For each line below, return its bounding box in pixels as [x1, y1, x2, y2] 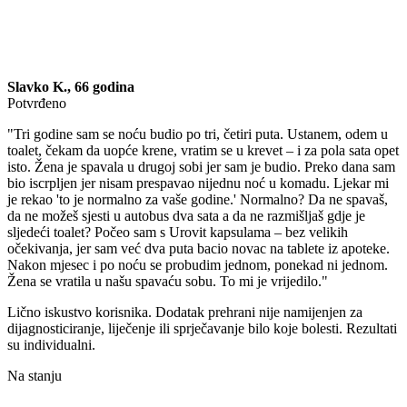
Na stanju [7, 368, 62, 384]
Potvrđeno [7, 95, 66, 112]
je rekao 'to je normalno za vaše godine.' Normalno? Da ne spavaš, [7, 192, 388, 208]
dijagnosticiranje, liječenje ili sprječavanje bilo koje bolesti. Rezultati [7, 321, 397, 337]
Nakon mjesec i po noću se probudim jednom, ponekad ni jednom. [7, 257, 388, 273]
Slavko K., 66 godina [7, 79, 134, 95]
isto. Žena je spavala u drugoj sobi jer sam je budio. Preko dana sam [7, 159, 395, 175]
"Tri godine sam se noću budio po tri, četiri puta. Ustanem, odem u [7, 126, 388, 143]
